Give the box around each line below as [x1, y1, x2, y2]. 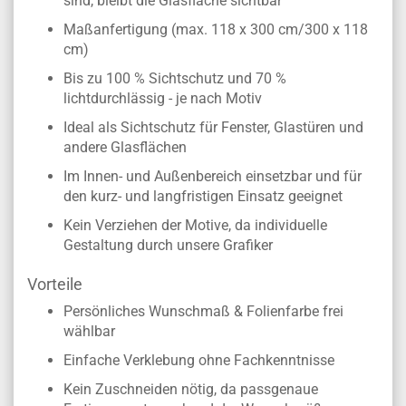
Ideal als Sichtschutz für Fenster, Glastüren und [63, 119, 363, 136]
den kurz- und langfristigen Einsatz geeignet [63, 188, 343, 205]
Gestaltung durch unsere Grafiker [63, 237, 273, 254]
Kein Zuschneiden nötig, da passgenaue [63, 381, 318, 398]
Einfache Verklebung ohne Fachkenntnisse [63, 352, 334, 369]
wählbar [63, 323, 115, 340]
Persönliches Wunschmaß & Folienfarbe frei [63, 303, 343, 320]
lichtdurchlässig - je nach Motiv [63, 90, 262, 107]
